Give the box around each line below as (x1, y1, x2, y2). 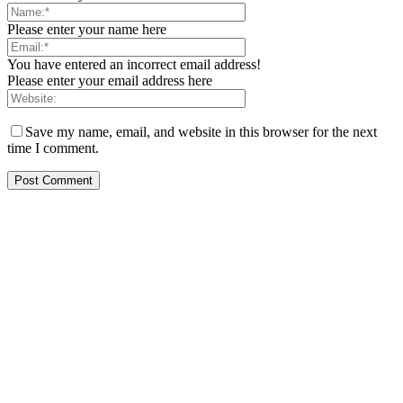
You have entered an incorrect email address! (7, 56, 261, 72)
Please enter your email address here (7, 72, 212, 88)
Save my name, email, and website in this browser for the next (25, 123, 377, 139)
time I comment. (7, 139, 99, 156)
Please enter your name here (7, 21, 166, 37)
